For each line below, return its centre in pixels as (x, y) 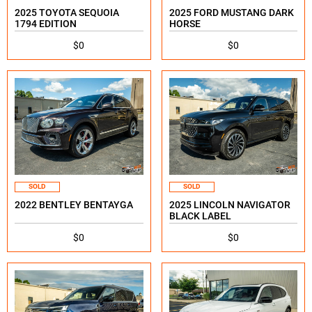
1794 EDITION (46, 24)
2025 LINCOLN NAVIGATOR (229, 204)
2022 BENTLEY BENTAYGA (74, 204)
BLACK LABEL (200, 216)
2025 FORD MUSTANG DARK (231, 13)
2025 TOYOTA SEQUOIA (67, 13)
